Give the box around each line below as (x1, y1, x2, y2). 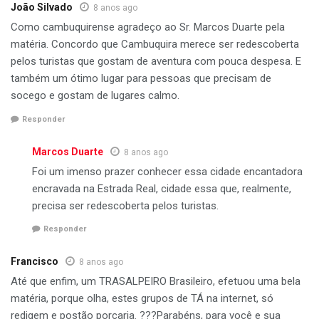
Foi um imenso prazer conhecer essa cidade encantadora (32, 164, 303, 178)
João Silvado (11, 1, 73, 14)
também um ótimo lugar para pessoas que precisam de (11, 72, 271, 85)
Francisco (11, 256, 58, 268)
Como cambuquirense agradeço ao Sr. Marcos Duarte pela (11, 21, 285, 34)
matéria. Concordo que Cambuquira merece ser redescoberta (11, 38, 299, 51)
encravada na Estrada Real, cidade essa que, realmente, (32, 182, 291, 195)
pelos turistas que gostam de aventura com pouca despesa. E (11, 55, 301, 68)
